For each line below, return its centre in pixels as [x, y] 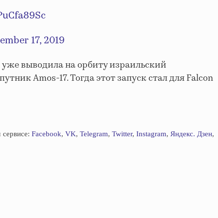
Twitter [122, 134]
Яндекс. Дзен [191, 134]
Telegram [94, 134]
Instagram [151, 134]
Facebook [46, 134]
